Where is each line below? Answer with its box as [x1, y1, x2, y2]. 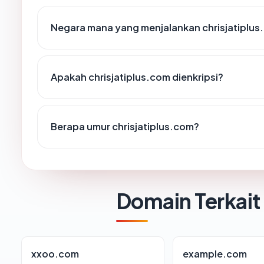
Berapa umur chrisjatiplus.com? [51, 120, 199, 133]
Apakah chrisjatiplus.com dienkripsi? [51, 71, 223, 84]
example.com [183, 247, 247, 260]
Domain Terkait [116, 187, 260, 214]
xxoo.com [31, 247, 79, 260]
